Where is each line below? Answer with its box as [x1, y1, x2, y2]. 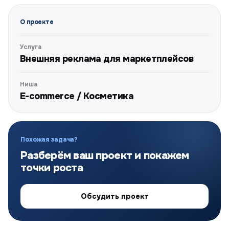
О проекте [20, 18, 54, 27]
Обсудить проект [80, 192, 149, 201]
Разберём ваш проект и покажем [20, 149, 189, 163]
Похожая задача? [20, 135, 78, 144]
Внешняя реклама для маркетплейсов [20, 53, 194, 65]
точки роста [20, 161, 83, 175]
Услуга [20, 43, 41, 52]
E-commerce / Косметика [20, 90, 134, 102]
